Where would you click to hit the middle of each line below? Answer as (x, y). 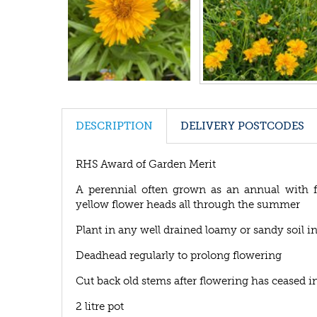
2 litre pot (100, 306)
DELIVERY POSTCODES (242, 126)
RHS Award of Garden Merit (146, 164)
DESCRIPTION (114, 126)
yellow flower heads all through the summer (188, 204)
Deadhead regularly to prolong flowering (179, 255)
